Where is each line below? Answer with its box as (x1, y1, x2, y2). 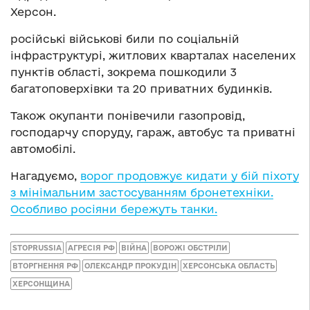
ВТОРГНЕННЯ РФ (12, 261, 78, 270)
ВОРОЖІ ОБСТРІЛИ (153, 243, 228, 252)
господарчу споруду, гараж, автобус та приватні (10, 126, 295, 139)
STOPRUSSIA (12, 243, 62, 252)
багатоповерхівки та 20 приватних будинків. (10, 82, 272, 95)
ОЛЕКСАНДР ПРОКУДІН (84, 261, 176, 270)
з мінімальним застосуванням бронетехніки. (10, 186, 273, 199)
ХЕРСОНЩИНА (12, 279, 70, 288)
